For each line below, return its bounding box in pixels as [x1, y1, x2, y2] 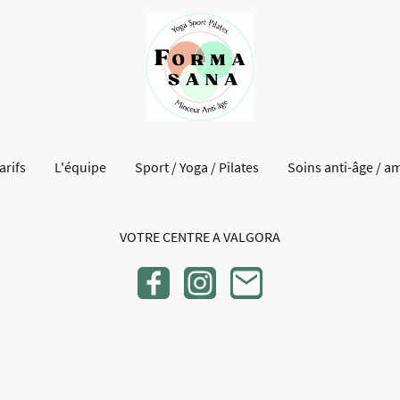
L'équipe [54, 157, 106, 176]
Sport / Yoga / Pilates [134, 157, 259, 176]
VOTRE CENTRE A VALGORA [120, 227, 280, 246]
